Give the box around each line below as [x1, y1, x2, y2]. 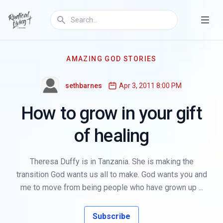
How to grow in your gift [21, 103, 202, 124]
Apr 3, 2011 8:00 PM [119, 82, 182, 90]
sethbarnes [65, 82, 102, 90]
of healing [74, 125, 149, 146]
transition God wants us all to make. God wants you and [16, 170, 207, 179]
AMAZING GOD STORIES [66, 55, 157, 63]
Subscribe [93, 212, 130, 221]
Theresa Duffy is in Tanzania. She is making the [29, 157, 194, 166]
